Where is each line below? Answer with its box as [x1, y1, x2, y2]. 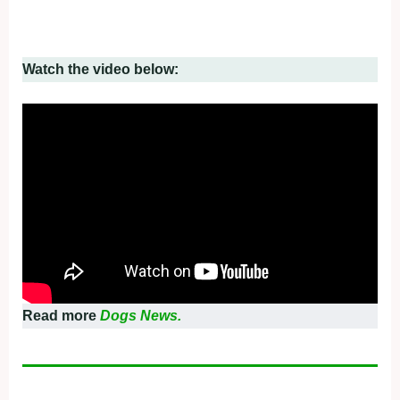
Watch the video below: [22, 62, 179, 78]
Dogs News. [100, 308, 181, 324]
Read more [22, 308, 100, 324]
